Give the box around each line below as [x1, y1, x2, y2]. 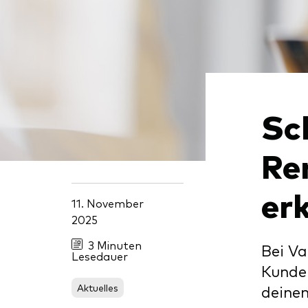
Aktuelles [77, 281, 118, 294]
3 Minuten [88, 237, 142, 252]
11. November [71, 195, 144, 210]
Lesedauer [71, 248, 128, 263]
